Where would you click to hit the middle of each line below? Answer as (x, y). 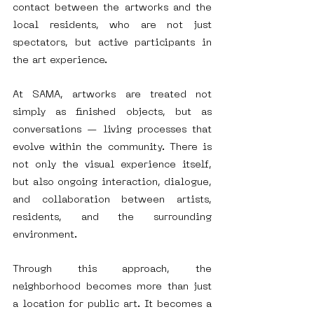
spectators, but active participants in (112, 43)
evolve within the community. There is (112, 148)
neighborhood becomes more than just (112, 287)
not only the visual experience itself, (112, 165)
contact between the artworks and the (112, 8)
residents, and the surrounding (112, 218)
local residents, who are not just (112, 26)
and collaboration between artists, (112, 200)
